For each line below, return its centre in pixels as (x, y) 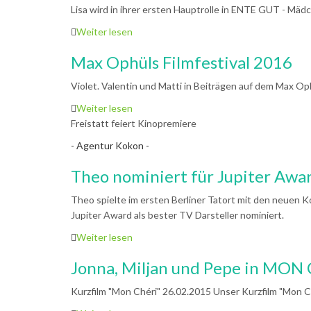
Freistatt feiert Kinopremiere (134, 123)
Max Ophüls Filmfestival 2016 (182, 62)
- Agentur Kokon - (110, 145)
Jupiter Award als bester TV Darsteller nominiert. (177, 215)
